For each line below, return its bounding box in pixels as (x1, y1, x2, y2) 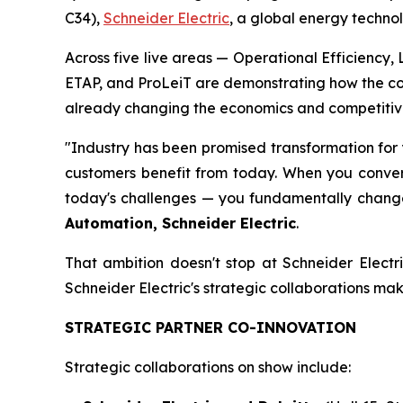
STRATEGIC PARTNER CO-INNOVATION (65, 318, 356, 336)
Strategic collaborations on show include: (65, 357, 351, 376)
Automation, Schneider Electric (65, 213, 296, 232)
